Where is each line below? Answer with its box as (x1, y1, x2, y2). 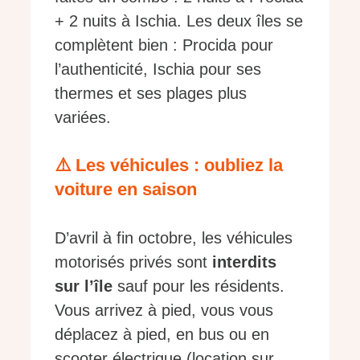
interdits (212, 252, 276, 271)
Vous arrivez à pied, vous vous (55, 301, 273, 319)
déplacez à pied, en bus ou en (55, 325, 269, 343)
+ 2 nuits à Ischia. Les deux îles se (55, 11, 303, 30)
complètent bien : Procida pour (55, 35, 273, 54)
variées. (55, 108, 111, 126)
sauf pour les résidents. (112, 276, 284, 295)
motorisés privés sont (55, 252, 212, 271)
